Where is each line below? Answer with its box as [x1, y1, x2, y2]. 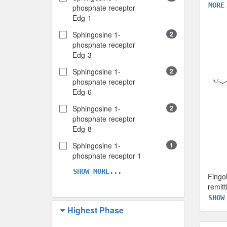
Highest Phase [67, 204, 124, 216]
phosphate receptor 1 [72, 150, 141, 161]
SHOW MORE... [73, 167, 122, 176]
